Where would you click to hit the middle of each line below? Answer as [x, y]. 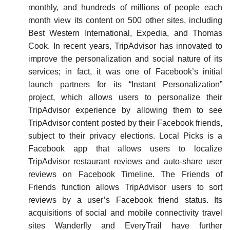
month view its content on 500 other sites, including [125, 20]
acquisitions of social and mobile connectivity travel [125, 213]
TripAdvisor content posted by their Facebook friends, [125, 123]
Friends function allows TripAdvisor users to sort [125, 187]
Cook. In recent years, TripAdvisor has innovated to [125, 46]
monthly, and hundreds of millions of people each [125, 7]
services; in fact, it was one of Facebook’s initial [125, 71]
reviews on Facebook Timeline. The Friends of [125, 174]
